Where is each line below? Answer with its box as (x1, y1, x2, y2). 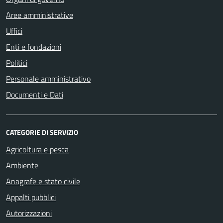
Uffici (6, 24, 22, 37)
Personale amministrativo (6, 72, 91, 85)
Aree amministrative (6, 8, 73, 21)
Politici (6, 56, 27, 69)
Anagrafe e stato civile (6, 175, 80, 187)
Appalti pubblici (6, 191, 56, 203)
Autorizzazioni (6, 207, 52, 219)
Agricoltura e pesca (6, 143, 69, 155)
